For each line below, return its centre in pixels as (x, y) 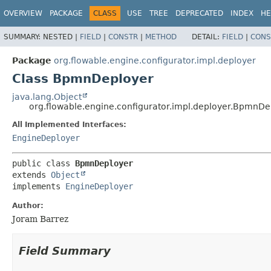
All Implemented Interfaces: (69, 124)
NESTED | (61, 37)
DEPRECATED (199, 13)
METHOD (161, 37)
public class (44, 163)
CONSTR (123, 37)
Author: (28, 205)
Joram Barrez (40, 219)
